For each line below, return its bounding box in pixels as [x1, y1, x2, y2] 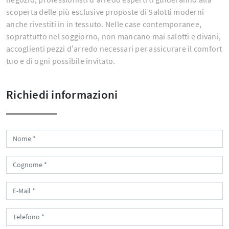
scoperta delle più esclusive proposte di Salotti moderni [6, 7, 204, 17]
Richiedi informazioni [6, 87, 118, 102]
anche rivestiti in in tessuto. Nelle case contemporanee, [6, 19, 201, 30]
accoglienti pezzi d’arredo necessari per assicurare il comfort [6, 43, 222, 54]
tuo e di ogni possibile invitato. [6, 56, 116, 66]
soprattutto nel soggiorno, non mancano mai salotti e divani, [6, 31, 221, 42]
